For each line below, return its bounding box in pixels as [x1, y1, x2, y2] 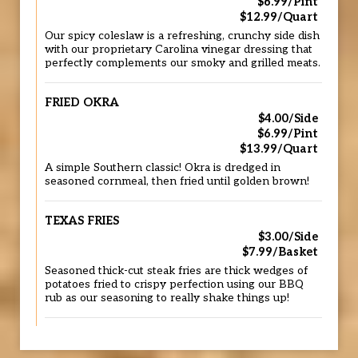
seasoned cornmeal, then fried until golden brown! [45, 175, 309, 188]
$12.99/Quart [240, 10, 318, 24]
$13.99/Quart [240, 142, 318, 156]
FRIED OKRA [45, 96, 119, 109]
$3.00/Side [258, 230, 318, 244]
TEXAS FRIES [45, 214, 119, 228]
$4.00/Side [258, 112, 318, 125]
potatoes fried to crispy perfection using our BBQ [45, 278, 304, 291]
